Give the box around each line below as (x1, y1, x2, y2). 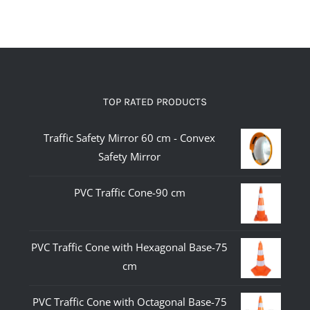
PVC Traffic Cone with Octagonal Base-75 (32, 295, 227, 309)
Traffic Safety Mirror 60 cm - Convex (44, 131, 216, 145)
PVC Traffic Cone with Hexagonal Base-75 (31, 240, 228, 254)
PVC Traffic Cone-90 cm (73, 185, 185, 199)
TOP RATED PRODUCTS (102, 95, 207, 108)
